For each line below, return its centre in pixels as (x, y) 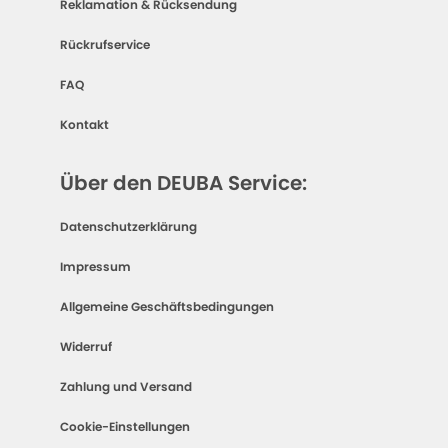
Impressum (95, 266)
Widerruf (86, 346)
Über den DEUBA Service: (183, 183)
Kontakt (84, 124)
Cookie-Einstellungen (125, 426)
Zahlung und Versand (126, 386)
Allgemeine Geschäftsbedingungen (167, 306)
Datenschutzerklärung (128, 226)
